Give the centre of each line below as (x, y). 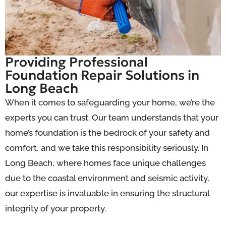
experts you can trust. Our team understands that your (112, 118)
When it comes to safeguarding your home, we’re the (110, 102)
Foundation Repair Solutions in (102, 75)
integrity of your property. (55, 208)
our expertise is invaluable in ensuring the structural (107, 193)
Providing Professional (76, 62)
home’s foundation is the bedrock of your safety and (107, 133)
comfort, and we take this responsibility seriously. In (107, 148)
